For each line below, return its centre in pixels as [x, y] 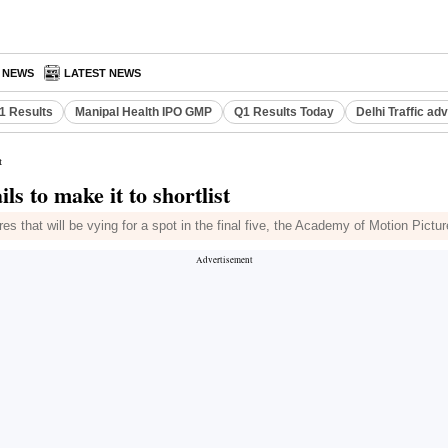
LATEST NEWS [103, 73]
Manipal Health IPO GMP [143, 112]
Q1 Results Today [284, 112]
